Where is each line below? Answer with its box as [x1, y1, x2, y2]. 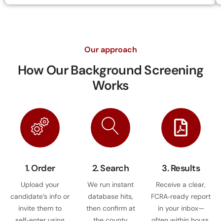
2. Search [92, 162, 129, 174]
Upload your [21, 180, 60, 189]
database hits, [88, 191, 133, 201]
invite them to [18, 203, 62, 213]
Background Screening [71, 61, 204, 78]
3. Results [162, 162, 200, 174]
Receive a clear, [156, 180, 206, 189]
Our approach [84, 44, 137, 55]
